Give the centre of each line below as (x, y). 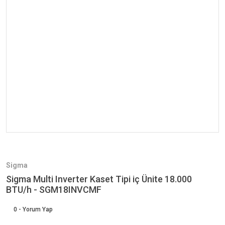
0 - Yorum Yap (33, 209)
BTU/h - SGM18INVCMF (54, 190)
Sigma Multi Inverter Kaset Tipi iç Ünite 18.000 (99, 179)
